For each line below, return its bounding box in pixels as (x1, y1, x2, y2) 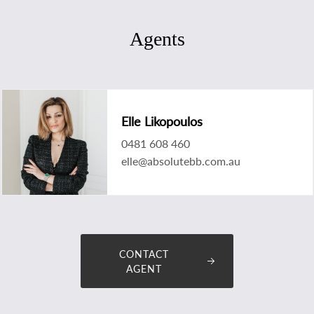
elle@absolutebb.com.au (121, 153, 240, 168)
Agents (129, 27, 185, 50)
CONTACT (118, 247, 169, 260)
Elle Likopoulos (121, 113, 203, 129)
